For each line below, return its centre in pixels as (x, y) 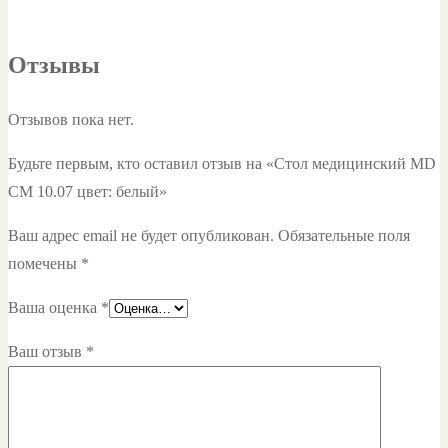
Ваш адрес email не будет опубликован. (141, 236)
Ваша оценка (54, 308)
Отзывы (54, 65)
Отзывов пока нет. (71, 120)
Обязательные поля (344, 236)
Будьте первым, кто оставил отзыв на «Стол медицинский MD (222, 164)
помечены (44, 264)
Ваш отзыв (47, 352)
